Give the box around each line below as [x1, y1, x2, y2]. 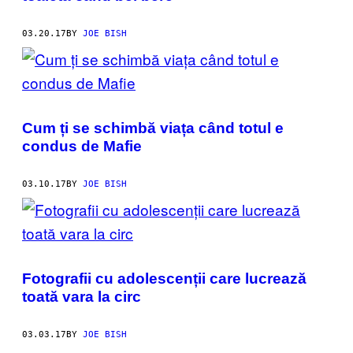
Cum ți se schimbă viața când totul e [22, 119, 284, 136]
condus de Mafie [22, 137, 142, 154]
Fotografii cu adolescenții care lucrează [22, 269, 307, 287]
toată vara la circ [22, 288, 141, 305]
